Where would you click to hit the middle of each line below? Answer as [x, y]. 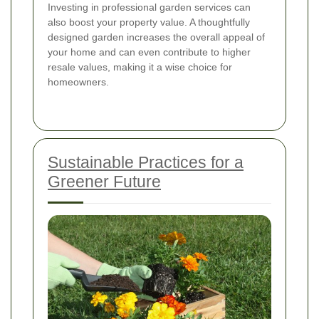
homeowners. [78, 82]
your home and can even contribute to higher [149, 52]
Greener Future [104, 181]
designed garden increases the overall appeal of [156, 37]
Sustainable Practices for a [146, 162]
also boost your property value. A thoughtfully [149, 22]
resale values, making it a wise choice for [140, 67]
